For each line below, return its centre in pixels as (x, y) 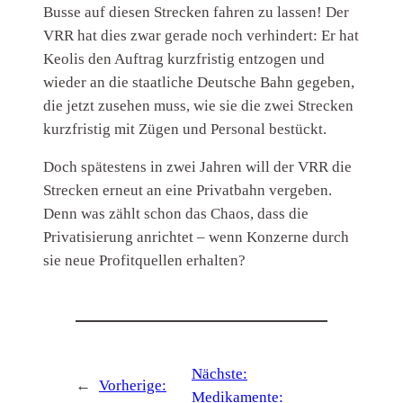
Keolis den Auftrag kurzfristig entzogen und (184, 59)
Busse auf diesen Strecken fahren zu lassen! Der (197, 13)
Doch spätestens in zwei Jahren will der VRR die (198, 167)
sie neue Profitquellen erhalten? (145, 261)
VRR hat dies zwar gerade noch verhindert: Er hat (201, 36)
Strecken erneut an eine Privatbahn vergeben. (188, 191)
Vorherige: (132, 386)
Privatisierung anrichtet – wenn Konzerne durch (197, 237)
